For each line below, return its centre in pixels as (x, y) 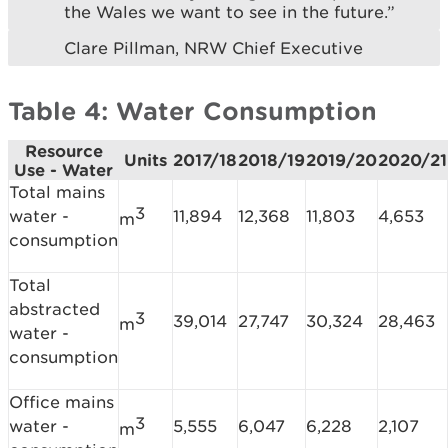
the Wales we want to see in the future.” (232, 12)
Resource (63, 151)
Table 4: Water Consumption (192, 111)
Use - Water (63, 170)
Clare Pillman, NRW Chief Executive (213, 48)
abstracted (54, 309)
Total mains (57, 192)
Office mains (61, 402)
